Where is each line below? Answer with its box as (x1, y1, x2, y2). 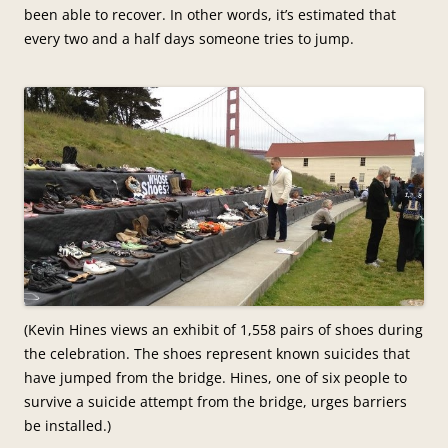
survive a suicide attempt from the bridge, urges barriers (24, 391, 407, 411)
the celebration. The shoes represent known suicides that (24, 343, 410, 363)
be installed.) (24, 415, 111, 435)
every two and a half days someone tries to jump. (24, 28, 354, 48)
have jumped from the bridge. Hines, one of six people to (24, 367, 407, 387)
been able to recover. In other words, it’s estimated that (24, 4, 396, 24)
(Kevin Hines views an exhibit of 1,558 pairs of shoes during (24, 319, 423, 339)
